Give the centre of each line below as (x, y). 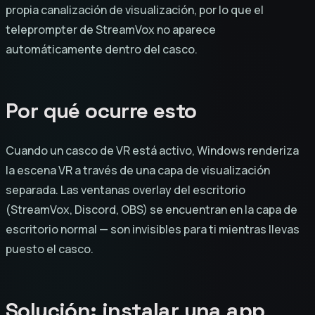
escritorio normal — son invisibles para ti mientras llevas (153, 229)
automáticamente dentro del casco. (102, 49)
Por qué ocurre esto (101, 110)
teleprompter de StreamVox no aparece (111, 29)
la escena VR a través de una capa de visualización (138, 170)
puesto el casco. (50, 249)
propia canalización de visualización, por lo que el (135, 9)
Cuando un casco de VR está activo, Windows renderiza (152, 150)
